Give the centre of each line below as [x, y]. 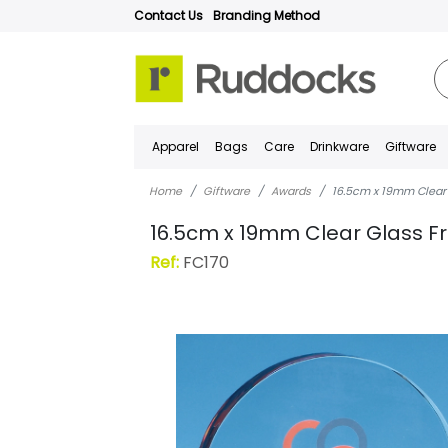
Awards [291, 191]
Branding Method [267, 15]
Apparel [176, 146]
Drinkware [340, 146]
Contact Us [169, 15]
